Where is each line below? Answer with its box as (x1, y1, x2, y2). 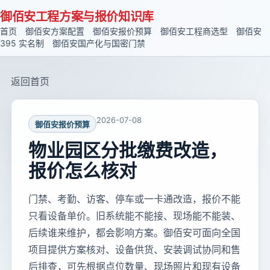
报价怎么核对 (28, 160, 137, 181)
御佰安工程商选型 (160, 26, 228, 36)
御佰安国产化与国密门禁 (52, 38, 145, 48)
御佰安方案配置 (25, 26, 84, 36)
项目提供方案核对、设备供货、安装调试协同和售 (28, 243, 240, 256)
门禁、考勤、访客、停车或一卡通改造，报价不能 (28, 193, 240, 205)
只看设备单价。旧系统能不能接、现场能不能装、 (28, 210, 240, 222)
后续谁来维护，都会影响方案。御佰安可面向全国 (28, 227, 240, 239)
